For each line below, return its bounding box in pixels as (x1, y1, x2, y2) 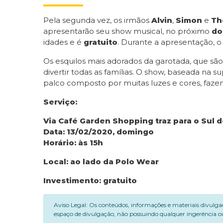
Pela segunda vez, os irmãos (43, 15, 151, 25)
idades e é (43, 37, 84, 47)
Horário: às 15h (43, 137, 103, 147)
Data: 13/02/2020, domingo (43, 126, 154, 136)
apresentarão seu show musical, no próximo (43, 26, 212, 36)
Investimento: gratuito (43, 175, 137, 185)
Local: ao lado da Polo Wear (43, 156, 159, 166)
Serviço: (43, 97, 77, 107)
